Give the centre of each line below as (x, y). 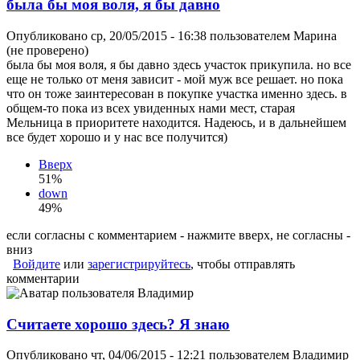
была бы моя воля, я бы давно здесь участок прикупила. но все (179, 65)
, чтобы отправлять (243, 264)
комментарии (43, 278)
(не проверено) (47, 50)
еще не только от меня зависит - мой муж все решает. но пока (175, 79)
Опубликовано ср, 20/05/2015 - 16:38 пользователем (150, 36)
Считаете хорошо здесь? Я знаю (118, 324)
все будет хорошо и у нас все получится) (117, 137)
